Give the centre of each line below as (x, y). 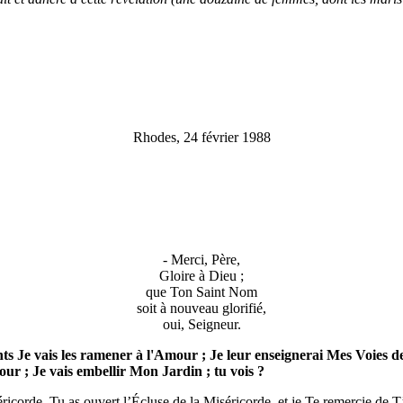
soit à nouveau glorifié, (201, 308)
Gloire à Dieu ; (201, 276)
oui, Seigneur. (201, 324)
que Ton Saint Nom (201, 292)
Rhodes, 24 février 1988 (201, 137)
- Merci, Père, (201, 260)
